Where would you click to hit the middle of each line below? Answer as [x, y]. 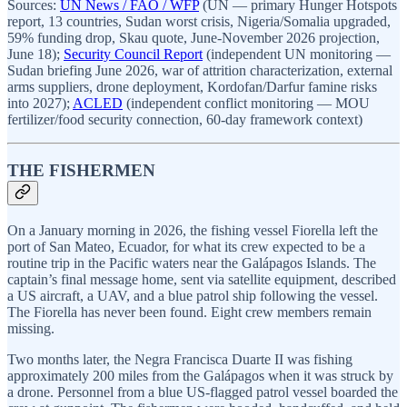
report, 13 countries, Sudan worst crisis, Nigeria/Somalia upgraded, [199, 21]
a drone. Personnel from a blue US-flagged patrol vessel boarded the [203, 392]
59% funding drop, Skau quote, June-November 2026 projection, [194, 37]
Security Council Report [133, 54]
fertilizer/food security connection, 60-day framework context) [185, 119]
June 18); [35, 54]
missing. [31, 329]
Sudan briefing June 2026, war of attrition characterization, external [200, 70]
